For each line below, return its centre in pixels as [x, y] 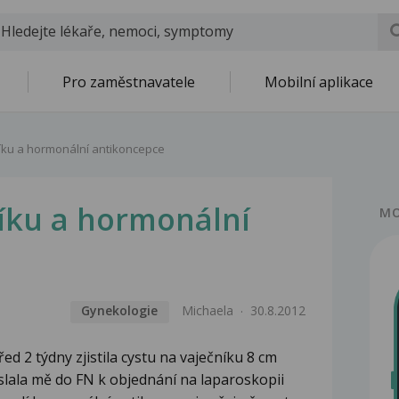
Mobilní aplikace [319, 82]
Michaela [208, 311]
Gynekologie [120, 311]
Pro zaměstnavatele [129, 82]
